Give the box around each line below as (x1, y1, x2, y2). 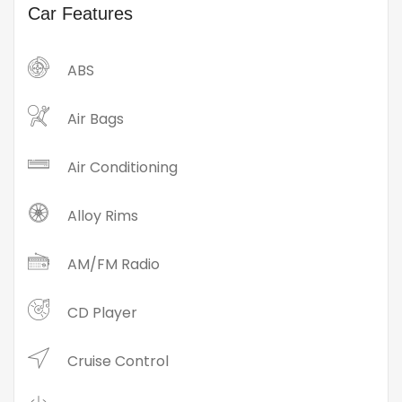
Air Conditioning (67, 157, 178, 179)
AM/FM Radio (67, 254, 160, 275)
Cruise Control (67, 351, 169, 372)
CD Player (67, 302, 137, 324)
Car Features (28, 4, 133, 24)
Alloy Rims (67, 205, 138, 227)
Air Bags (67, 109, 124, 130)
